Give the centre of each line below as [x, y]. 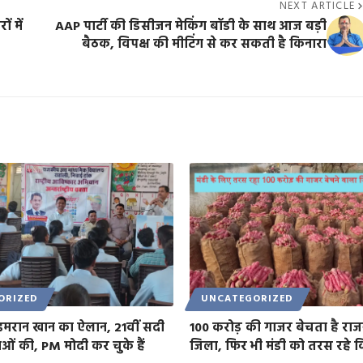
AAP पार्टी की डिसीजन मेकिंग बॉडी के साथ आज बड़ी [190, 26]
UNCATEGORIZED [248, 299]
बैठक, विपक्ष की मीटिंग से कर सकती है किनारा [204, 44]
